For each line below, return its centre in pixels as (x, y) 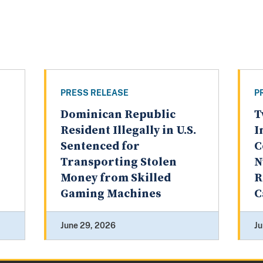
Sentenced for (100, 147)
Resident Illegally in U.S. (128, 131)
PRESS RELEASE (94, 93)
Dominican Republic (118, 115)
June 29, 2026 (88, 226)
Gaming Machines (110, 194)
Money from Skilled (115, 178)
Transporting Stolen (118, 163)
